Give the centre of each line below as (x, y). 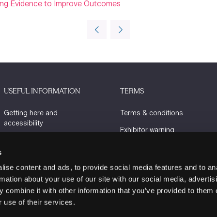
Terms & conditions (152, 113)
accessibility (23, 123)
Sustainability (26, 140)
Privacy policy (142, 147)
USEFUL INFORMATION (42, 91)
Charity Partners (29, 157)
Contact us (22, 174)
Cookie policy (142, 164)
